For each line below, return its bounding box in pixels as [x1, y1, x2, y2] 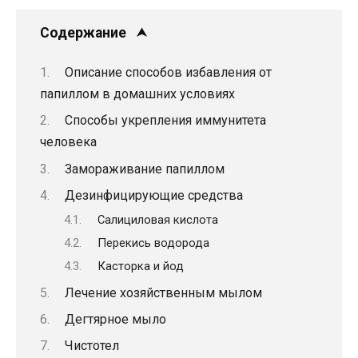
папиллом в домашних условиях [40, 86, 235, 101]
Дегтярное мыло [64, 312, 166, 328]
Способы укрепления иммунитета [64, 113, 266, 129]
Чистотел [64, 338, 119, 354]
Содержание [40, 24, 126, 41]
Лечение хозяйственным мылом [64, 284, 262, 300]
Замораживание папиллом [64, 161, 225, 177]
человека [40, 134, 97, 150]
